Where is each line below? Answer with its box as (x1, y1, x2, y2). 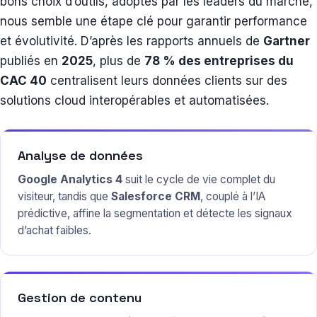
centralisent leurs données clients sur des (47, 74, 287, 88)
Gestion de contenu (18, 289, 142, 306)
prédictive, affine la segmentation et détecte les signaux (18, 207, 292, 221)
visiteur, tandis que (18, 190, 111, 204)
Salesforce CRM (111, 190, 200, 204)
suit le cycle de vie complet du (122, 173, 275, 187)
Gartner (263, 34, 310, 49)
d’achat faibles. (18, 224, 91, 238)
